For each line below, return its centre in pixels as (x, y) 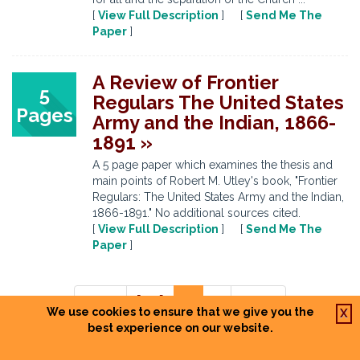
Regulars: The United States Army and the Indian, (218, 197)
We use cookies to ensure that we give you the (180, 312)
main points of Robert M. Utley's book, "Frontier (215, 181)
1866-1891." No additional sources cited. (196, 213)
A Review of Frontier (185, 82)
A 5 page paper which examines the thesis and (213, 165)
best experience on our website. (180, 328)
